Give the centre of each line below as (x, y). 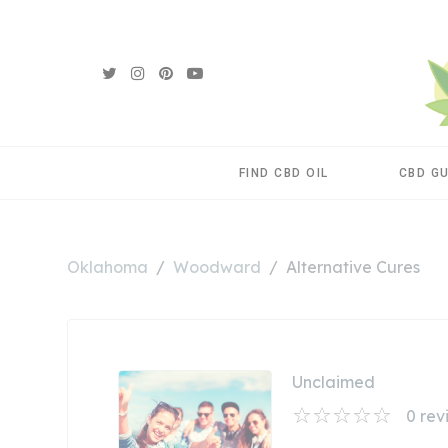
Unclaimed (333, 381)
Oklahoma (107, 266)
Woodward (217, 266)
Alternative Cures (353, 266)
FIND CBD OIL (283, 172)
